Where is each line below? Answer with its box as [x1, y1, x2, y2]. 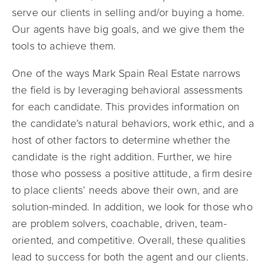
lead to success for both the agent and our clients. [12, 250, 249, 264]
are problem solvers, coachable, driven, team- [12, 217, 226, 231]
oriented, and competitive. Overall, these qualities [12, 234, 246, 247]
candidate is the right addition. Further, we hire [12, 150, 232, 164]
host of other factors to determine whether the [12, 133, 230, 147]
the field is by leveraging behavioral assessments [12, 83, 243, 97]
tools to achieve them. [12, 39, 119, 53]
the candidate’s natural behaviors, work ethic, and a [12, 117, 254, 131]
